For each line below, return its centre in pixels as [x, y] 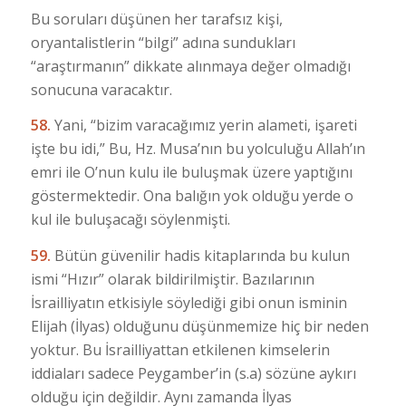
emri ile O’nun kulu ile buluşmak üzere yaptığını [191, 173]
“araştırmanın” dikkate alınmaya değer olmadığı [190, 66]
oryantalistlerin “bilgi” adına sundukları [163, 42]
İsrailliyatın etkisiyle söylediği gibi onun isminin [188, 302]
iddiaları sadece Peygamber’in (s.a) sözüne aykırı [193, 373]
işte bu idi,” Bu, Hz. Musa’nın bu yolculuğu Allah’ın [198, 149]
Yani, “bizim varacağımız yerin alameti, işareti [205, 126]
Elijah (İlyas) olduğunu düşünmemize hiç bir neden [199, 326]
